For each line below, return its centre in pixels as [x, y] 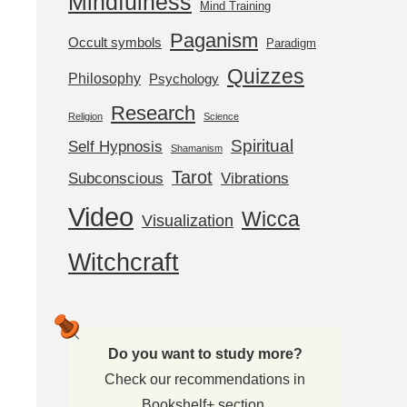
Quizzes [266, 77]
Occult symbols [115, 43]
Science [221, 117]
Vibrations [255, 179]
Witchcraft [124, 263]
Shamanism [197, 149]
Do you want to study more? [205, 354]
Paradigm [291, 44]
